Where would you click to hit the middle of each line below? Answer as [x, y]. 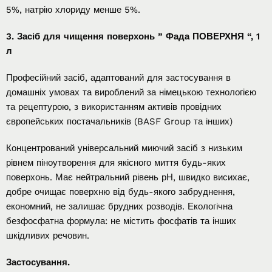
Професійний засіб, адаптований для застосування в [118, 77]
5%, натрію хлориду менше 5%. [73, 9]
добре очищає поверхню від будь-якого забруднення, [121, 192]
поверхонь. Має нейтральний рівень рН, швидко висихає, [128, 177]
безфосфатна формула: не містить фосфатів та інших [121, 221]
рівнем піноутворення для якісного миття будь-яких [116, 162]
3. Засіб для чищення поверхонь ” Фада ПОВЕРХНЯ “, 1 [133, 36]
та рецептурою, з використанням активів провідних [114, 107]
